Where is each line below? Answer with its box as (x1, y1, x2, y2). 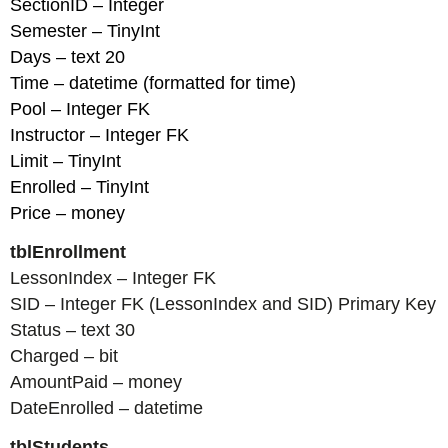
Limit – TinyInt (10, 151, 122, 171)
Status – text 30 (10, 319, 136, 340)
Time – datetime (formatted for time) (10, 73, 297, 93)
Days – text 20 (10, 47, 126, 67)
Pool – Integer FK (10, 99, 151, 119)
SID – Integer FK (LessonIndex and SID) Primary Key (10, 293, 437, 314)
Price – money (10, 203, 126, 223)
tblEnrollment (10, 241, 127, 262)
